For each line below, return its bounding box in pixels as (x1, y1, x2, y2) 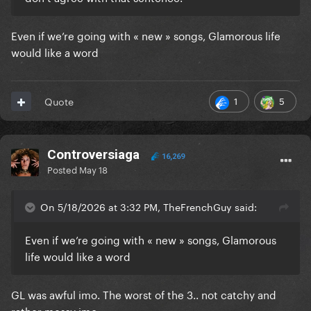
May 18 (79, 162, 108, 176)
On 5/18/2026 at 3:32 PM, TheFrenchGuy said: (40, 199, 257, 215)
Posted (47, 162, 79, 176)
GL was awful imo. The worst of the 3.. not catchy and (11, 285, 276, 303)
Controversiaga (47, 146, 140, 163)
